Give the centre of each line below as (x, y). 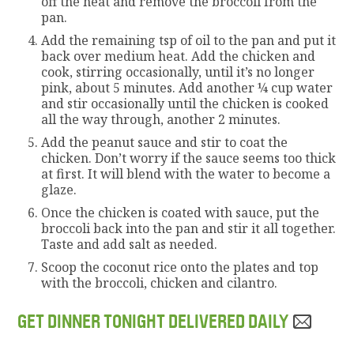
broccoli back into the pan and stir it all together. (189, 228)
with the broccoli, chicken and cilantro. (160, 282)
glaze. (59, 189)
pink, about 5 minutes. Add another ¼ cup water (187, 87)
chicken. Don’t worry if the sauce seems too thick (189, 158)
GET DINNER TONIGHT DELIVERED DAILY (155, 321)
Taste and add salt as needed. (130, 244)
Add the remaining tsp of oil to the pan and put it (189, 40)
